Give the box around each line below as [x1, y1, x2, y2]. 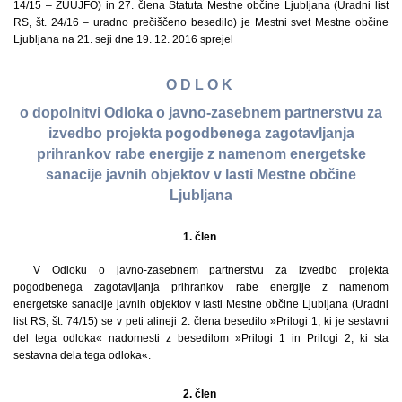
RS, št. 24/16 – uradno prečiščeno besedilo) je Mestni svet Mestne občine [13, 16, 389, 29]
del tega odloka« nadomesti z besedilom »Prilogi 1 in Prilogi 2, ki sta [13, 331, 389, 345]
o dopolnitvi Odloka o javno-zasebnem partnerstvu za [20, 105, 382, 121]
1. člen [183, 230, 219, 243]
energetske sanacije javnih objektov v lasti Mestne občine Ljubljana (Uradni [13, 297, 389, 310]
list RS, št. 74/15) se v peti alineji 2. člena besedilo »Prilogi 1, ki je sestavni [13, 314, 389, 328]
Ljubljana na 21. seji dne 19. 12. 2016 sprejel [13, 33, 233, 46]
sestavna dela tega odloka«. [13, 348, 151, 362]
